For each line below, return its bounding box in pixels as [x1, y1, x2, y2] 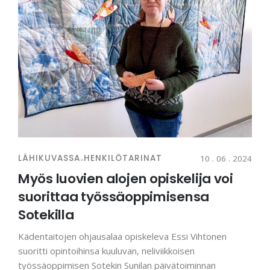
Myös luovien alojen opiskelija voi [18, 169, 233, 189]
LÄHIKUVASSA [18, 152, 80, 165]
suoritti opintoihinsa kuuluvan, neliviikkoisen [18, 245, 195, 257]
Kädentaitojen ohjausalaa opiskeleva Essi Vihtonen [18, 230, 227, 243]
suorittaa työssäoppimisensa [18, 187, 209, 207]
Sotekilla [18, 206, 74, 225]
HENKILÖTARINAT [84, 152, 162, 165]
